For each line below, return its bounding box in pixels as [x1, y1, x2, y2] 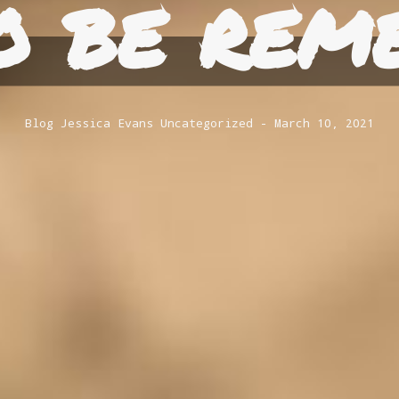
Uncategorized [160, 114, 253, 131]
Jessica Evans [61, 114, 153, 131]
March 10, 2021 [274, 114, 374, 131]
